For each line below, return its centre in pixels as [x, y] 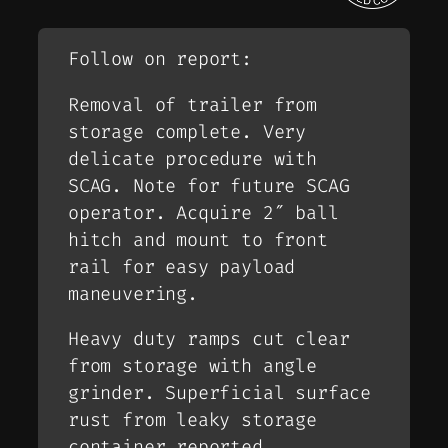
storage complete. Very [187, 131]
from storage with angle [192, 366]
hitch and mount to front [198, 239]
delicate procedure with [192, 158]
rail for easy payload [182, 266]
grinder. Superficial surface [219, 393]
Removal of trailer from [192, 104]
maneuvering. [133, 293]
